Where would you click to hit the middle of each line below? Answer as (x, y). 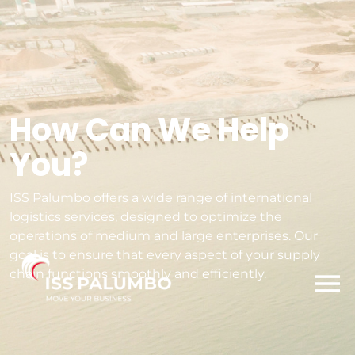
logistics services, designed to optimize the (146, 217)
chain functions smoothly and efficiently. (138, 274)
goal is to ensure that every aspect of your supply (165, 255)
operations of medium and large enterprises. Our (164, 236)
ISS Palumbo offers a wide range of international (161, 198)
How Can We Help (149, 130)
